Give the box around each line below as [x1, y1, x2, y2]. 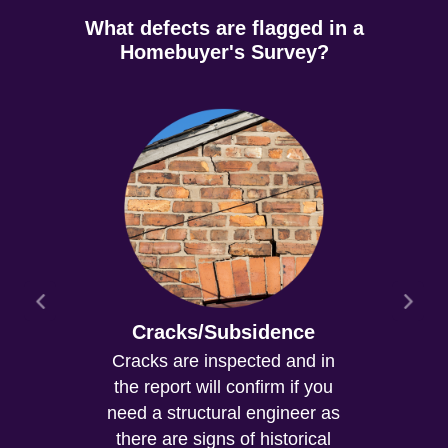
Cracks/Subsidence [132, 321, 316, 343]
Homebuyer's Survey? [119, 41, 329, 63]
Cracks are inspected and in [112, 351, 336, 371]
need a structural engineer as [107, 403, 341, 423]
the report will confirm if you [114, 377, 334, 397]
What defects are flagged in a [84, 17, 364, 39]
